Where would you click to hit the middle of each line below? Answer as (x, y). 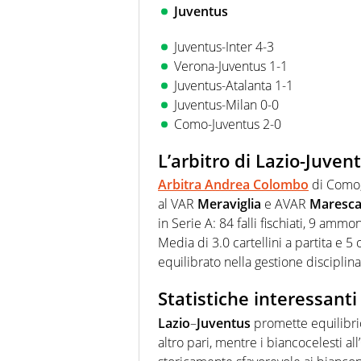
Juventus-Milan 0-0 (226, 104)
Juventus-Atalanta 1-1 (234, 85)
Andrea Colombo (257, 185)
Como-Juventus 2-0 (228, 124)
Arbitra (181, 185)
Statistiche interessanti (257, 299)
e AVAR (285, 204)
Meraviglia (229, 204)
